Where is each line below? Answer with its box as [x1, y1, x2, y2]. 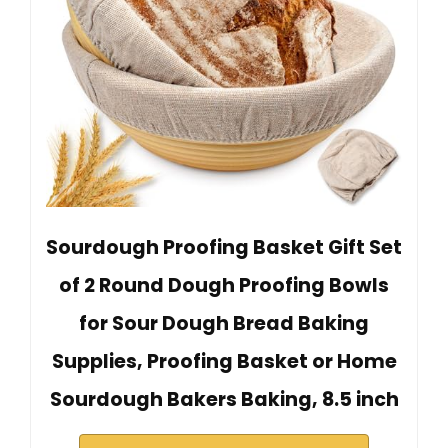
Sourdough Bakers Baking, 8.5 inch [49, 386, 399, 414]
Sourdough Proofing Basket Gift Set [46, 234, 402, 262]
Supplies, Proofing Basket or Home [51, 348, 397, 376]
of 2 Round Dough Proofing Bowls [59, 272, 389, 300]
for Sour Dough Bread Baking [79, 310, 369, 338]
